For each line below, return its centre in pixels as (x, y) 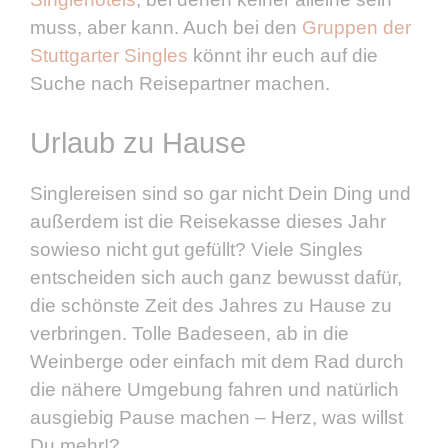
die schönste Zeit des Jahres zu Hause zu (211, 306)
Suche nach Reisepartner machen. (180, 83)
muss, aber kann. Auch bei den (166, 27)
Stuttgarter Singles (109, 55)
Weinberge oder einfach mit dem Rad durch (217, 362)
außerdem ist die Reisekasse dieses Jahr (208, 222)
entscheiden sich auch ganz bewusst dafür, (216, 278)
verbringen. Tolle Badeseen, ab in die (189, 334)
